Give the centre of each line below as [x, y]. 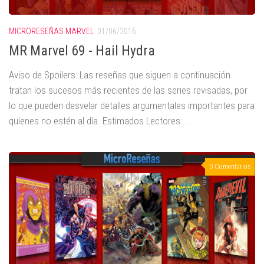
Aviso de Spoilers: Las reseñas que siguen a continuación [120, 75]
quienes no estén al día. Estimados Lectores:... [99, 121]
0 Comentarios [230, 166]
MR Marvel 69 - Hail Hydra [82, 50]
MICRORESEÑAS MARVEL [51, 31]
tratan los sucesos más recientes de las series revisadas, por [128, 90]
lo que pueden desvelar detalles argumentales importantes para [132, 105]
